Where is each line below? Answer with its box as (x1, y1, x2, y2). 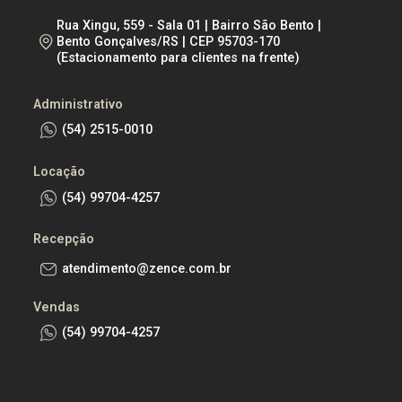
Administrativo (33, 96, 123, 112)
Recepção (33, 232, 94, 248)
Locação (33, 163, 85, 179)
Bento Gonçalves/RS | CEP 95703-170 (57, 34, 281, 50)
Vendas (33, 299, 80, 315)
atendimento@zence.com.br (62, 261, 232, 277)
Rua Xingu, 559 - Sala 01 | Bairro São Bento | (57, 18, 322, 34)
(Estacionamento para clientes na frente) (57, 50, 301, 66)
